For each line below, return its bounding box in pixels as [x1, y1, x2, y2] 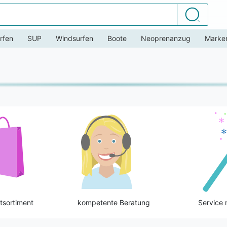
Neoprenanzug [141, 34, 191, 43]
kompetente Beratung [77, 198, 150, 207]
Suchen [184, 7, 215, 18]
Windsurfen [56, 34, 93, 43]
